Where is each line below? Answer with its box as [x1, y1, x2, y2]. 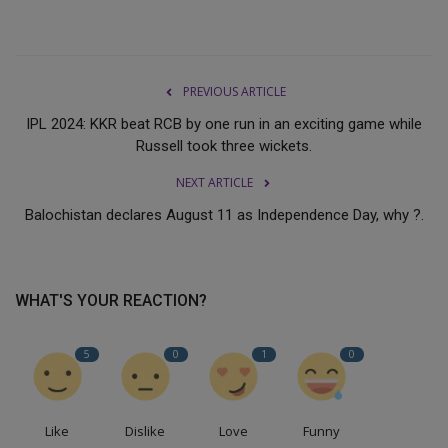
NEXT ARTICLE [175, 173, 253, 191]
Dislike [125, 421, 166, 440]
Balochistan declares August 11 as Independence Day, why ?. [24, 205, 424, 224]
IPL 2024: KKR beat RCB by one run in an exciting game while [26, 114, 422, 133]
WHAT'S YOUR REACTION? [15, 290, 207, 310]
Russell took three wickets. [136, 136, 312, 155]
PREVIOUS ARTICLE [182, 82, 286, 100]
